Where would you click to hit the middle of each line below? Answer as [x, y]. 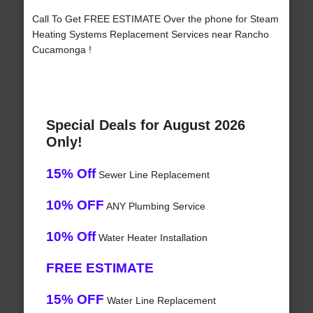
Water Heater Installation [151, 238]
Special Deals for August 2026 [145, 125]
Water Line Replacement [160, 301]
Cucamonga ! [61, 50]
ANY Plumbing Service [154, 206]
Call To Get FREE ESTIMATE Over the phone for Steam [155, 19]
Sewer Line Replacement [152, 175]
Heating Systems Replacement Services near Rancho [150, 35]
